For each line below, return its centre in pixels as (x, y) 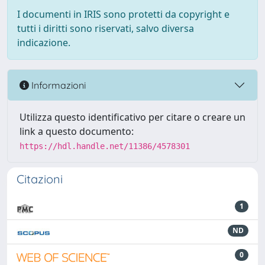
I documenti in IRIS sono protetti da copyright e (123, 14)
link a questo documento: (77, 131)
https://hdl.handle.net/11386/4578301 (105, 146)
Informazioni (57, 85)
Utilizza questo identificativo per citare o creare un (132, 117)
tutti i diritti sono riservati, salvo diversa (106, 28)
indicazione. (44, 43)
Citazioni (40, 179)
